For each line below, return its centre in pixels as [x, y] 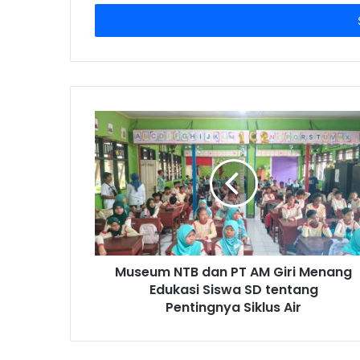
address [115, 22]
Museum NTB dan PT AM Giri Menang [233, 272]
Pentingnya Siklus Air [233, 308]
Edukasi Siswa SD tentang [233, 290]
